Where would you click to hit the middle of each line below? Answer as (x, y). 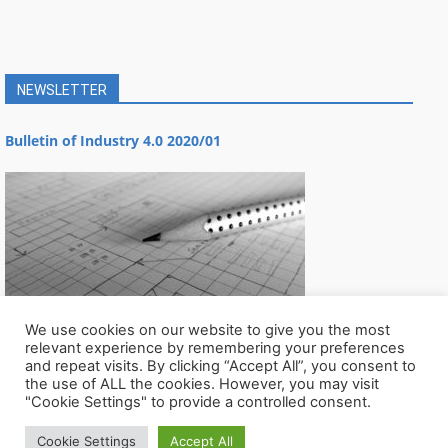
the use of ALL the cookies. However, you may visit (202, 384)
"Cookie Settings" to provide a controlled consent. (198, 402)
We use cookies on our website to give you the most (207, 330)
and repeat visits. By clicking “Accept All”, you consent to (220, 366)
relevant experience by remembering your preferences (215, 348)
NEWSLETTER (62, 89)
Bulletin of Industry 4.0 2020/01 (113, 140)
